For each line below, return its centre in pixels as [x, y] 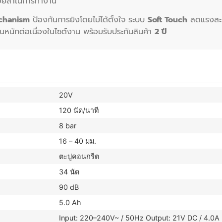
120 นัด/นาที [79, 111]
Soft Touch [167, 20]
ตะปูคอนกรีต [79, 157]
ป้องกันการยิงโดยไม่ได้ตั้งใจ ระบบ [89, 20]
